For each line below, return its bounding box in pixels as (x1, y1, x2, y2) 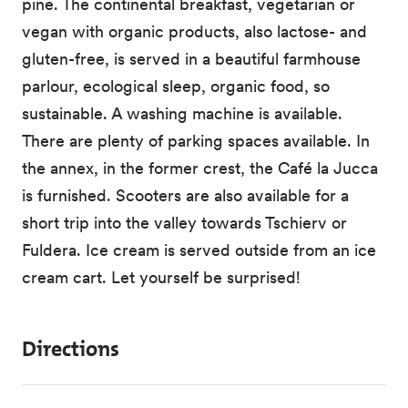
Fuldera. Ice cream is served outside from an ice (22, 240, 376, 260)
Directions (22, 334, 119, 363)
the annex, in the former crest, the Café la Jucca (22, 158, 378, 178)
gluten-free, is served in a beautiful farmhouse (22, 48, 361, 69)
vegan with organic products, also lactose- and (22, 21, 367, 42)
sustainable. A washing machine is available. (22, 103, 342, 124)
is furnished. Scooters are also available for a (22, 185, 349, 206)
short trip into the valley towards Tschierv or (22, 212, 347, 233)
